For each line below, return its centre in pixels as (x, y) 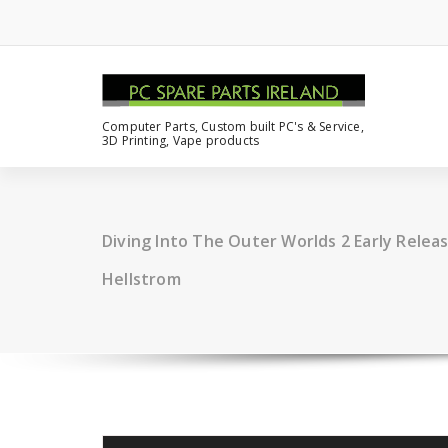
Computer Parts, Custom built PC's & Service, (233, 126)
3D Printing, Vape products (181, 140)
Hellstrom (141, 279)
